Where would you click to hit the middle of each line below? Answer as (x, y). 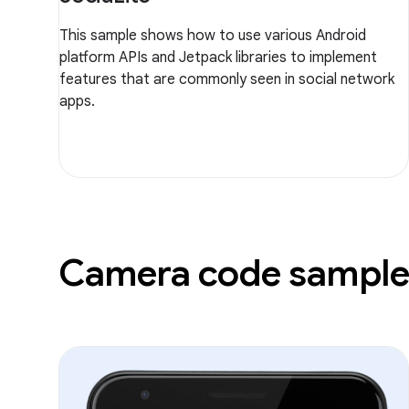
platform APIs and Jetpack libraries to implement (218, 58)
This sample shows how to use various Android (213, 36)
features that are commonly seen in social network (227, 79)
